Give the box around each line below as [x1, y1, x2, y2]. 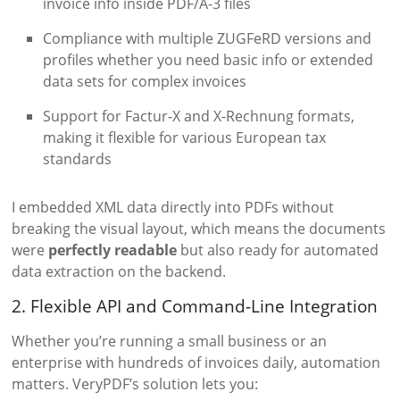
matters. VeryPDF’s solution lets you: [12, 373, 259, 394]
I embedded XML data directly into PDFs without [12, 196, 335, 217]
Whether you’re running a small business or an [12, 330, 328, 351]
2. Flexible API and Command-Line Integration [12, 294, 379, 318]
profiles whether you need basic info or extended [43, 49, 374, 70]
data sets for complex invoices [43, 71, 247, 91]
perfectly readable [48, 239, 178, 260]
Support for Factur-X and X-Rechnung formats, [43, 105, 355, 126]
